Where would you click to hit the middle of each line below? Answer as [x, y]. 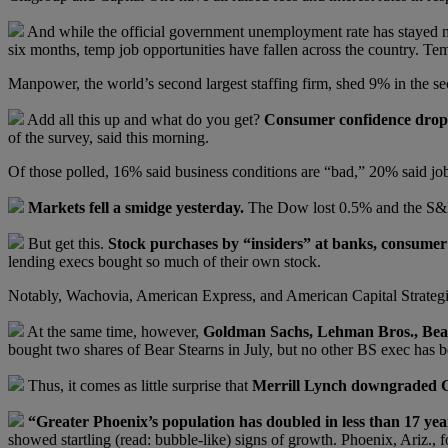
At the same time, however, [113, 331]
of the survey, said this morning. [108, 137]
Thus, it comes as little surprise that [138, 385]
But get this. [66, 243]
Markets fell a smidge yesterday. [136, 207]
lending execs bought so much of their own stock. [164, 261]
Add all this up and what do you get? [144, 119]
